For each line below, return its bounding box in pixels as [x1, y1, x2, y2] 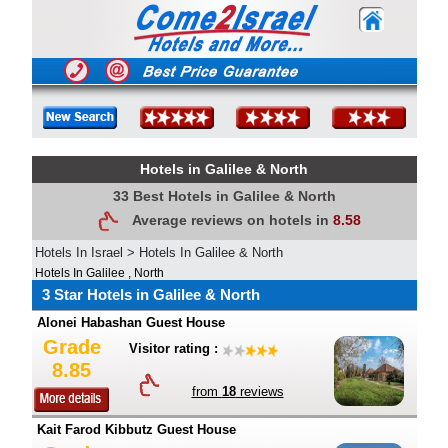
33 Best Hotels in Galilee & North [112, 188, 336, 204]
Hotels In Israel [34, 245, 123, 260]
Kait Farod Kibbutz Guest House [36, 422, 236, 437]
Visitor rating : [128, 341, 218, 356]
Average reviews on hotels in [131, 212, 333, 228]
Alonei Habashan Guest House [36, 315, 225, 330]
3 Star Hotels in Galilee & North [41, 286, 260, 303]
